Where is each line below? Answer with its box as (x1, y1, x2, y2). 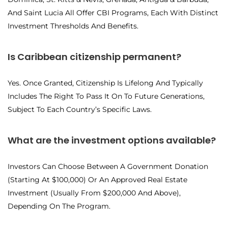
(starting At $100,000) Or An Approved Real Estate (8, 175, 187, 185)
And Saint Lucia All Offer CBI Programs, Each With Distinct (8, 8, 218, 18)
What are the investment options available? (8, 134, 216, 147)
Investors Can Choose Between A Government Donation (8, 162, 208, 172)
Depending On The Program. (8, 202, 110, 211)
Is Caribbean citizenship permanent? (8, 50, 181, 64)
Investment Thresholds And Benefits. (8, 21, 138, 31)
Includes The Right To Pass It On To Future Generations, (8, 92, 205, 101)
